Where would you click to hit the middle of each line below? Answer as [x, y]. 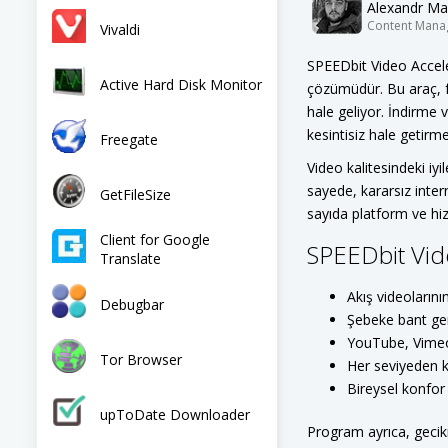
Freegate [129, 139]
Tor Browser [141, 359]
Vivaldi [120, 29]
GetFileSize [135, 194]
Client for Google [155, 239]
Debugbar [132, 304]
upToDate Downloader [175, 414]
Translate [130, 258]
